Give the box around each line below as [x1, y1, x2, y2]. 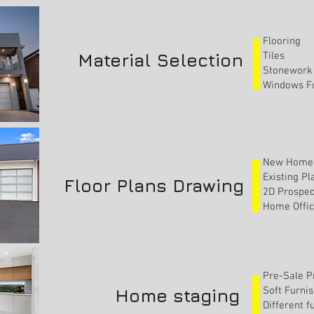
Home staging [115, 285, 240, 306]
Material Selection [78, 50, 243, 70]
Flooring [263, 35, 301, 48]
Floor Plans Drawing [64, 175, 244, 196]
